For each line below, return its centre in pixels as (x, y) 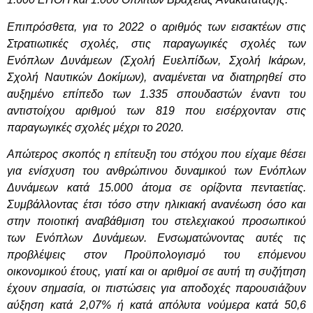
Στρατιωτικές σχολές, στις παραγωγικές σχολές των (156, 43)
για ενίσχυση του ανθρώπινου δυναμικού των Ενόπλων (156, 171)
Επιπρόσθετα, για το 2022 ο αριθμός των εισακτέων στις (156, 27)
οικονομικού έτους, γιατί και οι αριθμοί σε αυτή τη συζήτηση (156, 271)
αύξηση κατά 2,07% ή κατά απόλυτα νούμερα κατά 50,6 (156, 305)
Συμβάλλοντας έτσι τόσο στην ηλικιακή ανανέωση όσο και (156, 204)
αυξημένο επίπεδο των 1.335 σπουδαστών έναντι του (156, 94)
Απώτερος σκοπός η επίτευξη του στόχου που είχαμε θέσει (156, 154)
